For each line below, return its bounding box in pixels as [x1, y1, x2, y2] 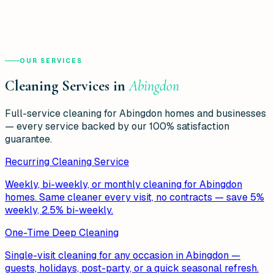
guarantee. [5, 132, 52, 146]
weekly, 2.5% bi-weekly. [5, 203, 113, 217]
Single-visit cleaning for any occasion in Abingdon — [5, 248, 240, 262]
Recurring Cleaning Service [5, 155, 129, 168]
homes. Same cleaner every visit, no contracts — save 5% [5, 190, 264, 204]
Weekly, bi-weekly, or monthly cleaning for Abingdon [5, 177, 242, 191]
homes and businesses [162, 106, 266, 120]
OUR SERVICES [20, 56, 83, 65]
